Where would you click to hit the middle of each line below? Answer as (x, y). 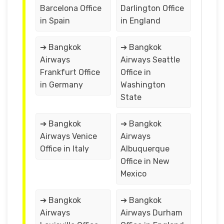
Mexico (134, 173)
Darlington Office (152, 8)
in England (140, 20)
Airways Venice (68, 136)
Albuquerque (145, 148)
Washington (143, 84)
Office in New (145, 161)
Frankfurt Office (70, 72)
